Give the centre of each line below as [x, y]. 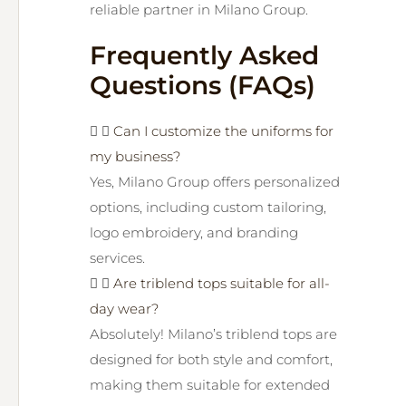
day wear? [124, 309]
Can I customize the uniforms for [223, 131]
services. [117, 258]
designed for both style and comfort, [211, 359]
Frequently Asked [204, 55]
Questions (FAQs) [203, 85]
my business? [135, 156]
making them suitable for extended [210, 385]
